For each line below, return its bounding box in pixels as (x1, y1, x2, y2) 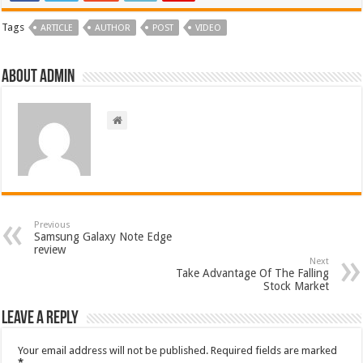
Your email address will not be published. (18, 344, 209, 357)
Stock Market (263, 280, 329, 293)
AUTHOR (95, 23, 131, 34)
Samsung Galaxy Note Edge (34, 230, 173, 244)
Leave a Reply (2, 310, 79, 329)
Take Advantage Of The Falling (175, 267, 329, 280)
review (34, 243, 66, 257)
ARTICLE (41, 23, 74, 34)
